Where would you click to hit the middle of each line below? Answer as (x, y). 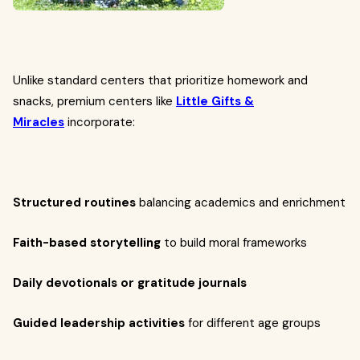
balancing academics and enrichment (241, 202)
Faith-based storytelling (87, 243)
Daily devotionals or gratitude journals (130, 283)
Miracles (39, 122)
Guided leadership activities (99, 323)
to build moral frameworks (234, 243)
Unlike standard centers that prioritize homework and (160, 80)
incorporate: (100, 122)
